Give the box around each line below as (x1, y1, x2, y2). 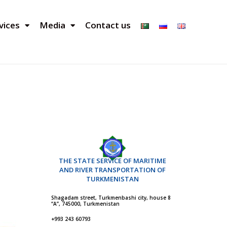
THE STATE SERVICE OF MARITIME (58, 156, 166, 165)
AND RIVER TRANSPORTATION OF (59, 165, 166, 174)
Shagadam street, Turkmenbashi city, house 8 (51, 194, 171, 202)
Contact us (85, 19, 131, 31)
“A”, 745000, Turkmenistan (51, 200, 120, 208)
